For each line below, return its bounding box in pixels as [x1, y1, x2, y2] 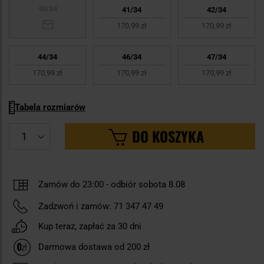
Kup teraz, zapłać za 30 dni [38, 220, 141, 232]
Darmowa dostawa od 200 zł [38, 241, 150, 252]
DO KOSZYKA [131, 126, 204, 147]
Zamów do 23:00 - [38, 179, 108, 190]
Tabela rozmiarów [15, 102, 85, 113]
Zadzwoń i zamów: [38, 200, 111, 212]
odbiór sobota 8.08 [108, 179, 185, 190]
